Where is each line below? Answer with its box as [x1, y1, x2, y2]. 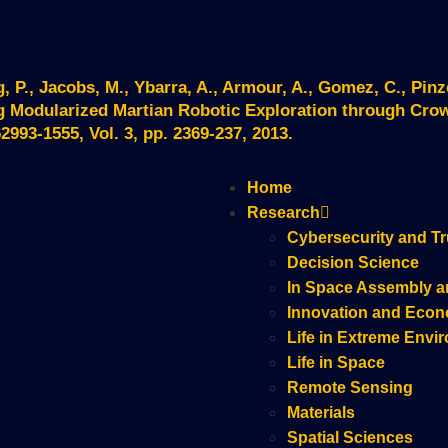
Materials [287, 404, 355, 421]
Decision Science [287, 254, 419, 271]
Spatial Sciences [287, 429, 413, 446]
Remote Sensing [287, 379, 413, 396]
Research [247, 204, 320, 221]
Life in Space [287, 354, 385, 371]
